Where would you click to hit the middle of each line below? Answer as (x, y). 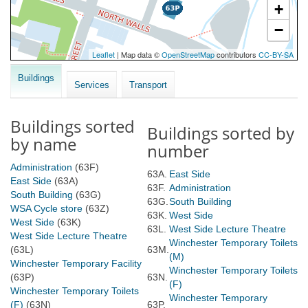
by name (43, 144)
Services (92, 85)
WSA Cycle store (46, 208)
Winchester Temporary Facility (76, 263)
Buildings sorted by (221, 133)
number (178, 151)
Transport (148, 85)
